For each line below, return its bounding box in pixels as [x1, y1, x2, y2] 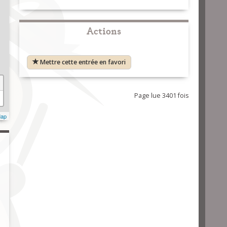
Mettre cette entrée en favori [40, 58, 126, 66]
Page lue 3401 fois [134, 91, 188, 100]
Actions [86, 23, 121, 37]
